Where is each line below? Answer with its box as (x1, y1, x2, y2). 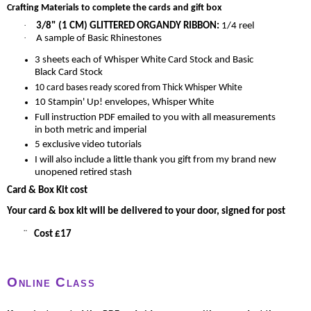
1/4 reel (219, 21, 254, 32)
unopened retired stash (34, 167, 132, 178)
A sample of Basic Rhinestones (36, 33, 162, 44)
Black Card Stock (34, 67, 103, 78)
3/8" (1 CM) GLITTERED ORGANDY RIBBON (36, 21, 217, 32)
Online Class (7, 275, 96, 290)
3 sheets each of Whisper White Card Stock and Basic (34, 55, 253, 66)
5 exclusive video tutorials (34, 140, 144, 151)
